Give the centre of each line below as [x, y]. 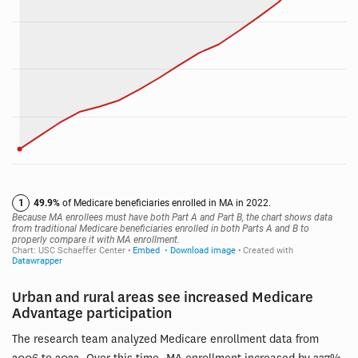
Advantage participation [92, 314]
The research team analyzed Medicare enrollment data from [165, 340]
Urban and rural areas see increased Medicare [163, 298]
